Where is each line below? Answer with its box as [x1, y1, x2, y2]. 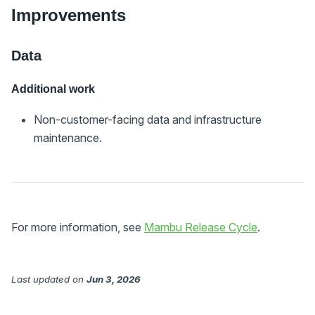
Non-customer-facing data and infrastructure [34, 112, 262, 127]
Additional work [11, 82, 95, 95]
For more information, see [11, 219, 144, 234]
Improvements [11, 5, 126, 25]
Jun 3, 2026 [86, 273, 141, 285]
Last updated [11, 273, 70, 285]
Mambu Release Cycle [144, 219, 257, 234]
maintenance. [34, 130, 102, 145]
